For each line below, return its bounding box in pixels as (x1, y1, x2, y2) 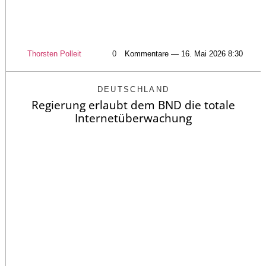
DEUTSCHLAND (97, 85, 170, 94)
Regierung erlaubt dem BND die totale (31, 97, 235, 113)
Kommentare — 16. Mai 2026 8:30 (124, 49, 243, 59)
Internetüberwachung (75, 110, 192, 126)
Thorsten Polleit (27, 49, 81, 59)
